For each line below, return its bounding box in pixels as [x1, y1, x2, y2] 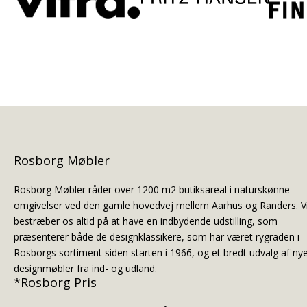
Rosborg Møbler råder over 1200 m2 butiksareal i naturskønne [14, 182, 290, 196]
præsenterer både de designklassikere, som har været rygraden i [14, 230, 299, 243]
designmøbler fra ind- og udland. [14, 261, 157, 275]
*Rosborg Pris [14, 273, 97, 291]
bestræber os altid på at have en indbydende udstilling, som [14, 214, 278, 228]
